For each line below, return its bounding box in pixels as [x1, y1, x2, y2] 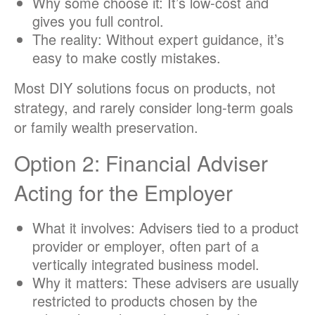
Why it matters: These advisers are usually [32, 272, 299, 293]
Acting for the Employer [14, 177, 233, 208]
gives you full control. [32, 11, 164, 32]
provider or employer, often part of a [32, 236, 259, 257]
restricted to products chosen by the [32, 290, 257, 311]
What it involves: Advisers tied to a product [32, 217, 299, 238]
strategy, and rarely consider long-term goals [14, 97, 293, 118]
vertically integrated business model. [32, 254, 259, 275]
